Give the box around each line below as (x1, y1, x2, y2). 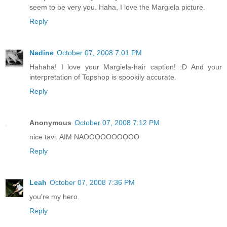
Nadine (29, 49, 54, 57)
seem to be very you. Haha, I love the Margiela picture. (29, 3, 205, 12)
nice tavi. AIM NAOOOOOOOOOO (29, 133, 139, 141)
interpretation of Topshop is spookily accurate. (29, 73, 176, 82)
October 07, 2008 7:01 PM (57, 49, 142, 57)
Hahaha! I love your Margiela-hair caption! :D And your (29, 63, 222, 71)
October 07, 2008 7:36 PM (50, 178, 135, 187)
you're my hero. (29, 193, 80, 201)
